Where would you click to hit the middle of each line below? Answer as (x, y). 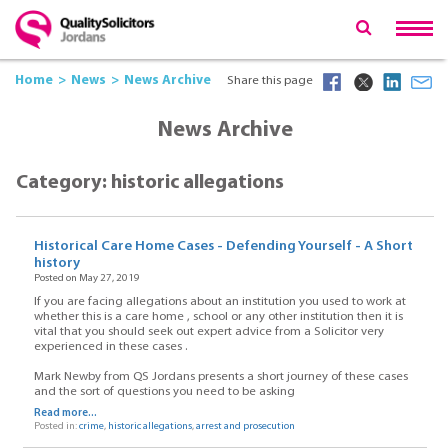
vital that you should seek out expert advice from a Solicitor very (208, 331)
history (56, 264)
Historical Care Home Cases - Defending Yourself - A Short (223, 247)
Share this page (270, 81)
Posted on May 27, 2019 (86, 279)
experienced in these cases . (110, 346)
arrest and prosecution (245, 426)
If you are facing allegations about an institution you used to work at (219, 301)
